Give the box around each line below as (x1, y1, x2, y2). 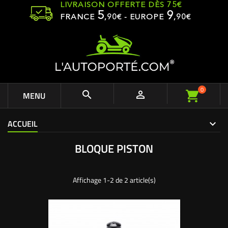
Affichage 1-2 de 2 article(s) (72, 175, 156, 185)
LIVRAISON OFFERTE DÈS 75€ (60, 2, 182, 9)
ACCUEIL (8, 118, 38, 130)
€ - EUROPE (117, 14, 166, 21)
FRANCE (60, 14, 97, 21)
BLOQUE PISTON (75, 140, 153, 157)
